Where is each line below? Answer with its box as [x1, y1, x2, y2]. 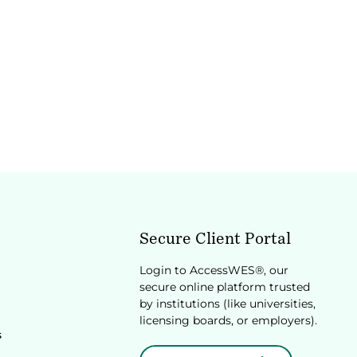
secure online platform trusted [139, 280, 310, 294]
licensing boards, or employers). [139, 313, 317, 328]
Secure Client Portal [139, 229, 291, 248]
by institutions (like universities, [139, 296, 316, 311]
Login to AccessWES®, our [139, 263, 288, 277]
